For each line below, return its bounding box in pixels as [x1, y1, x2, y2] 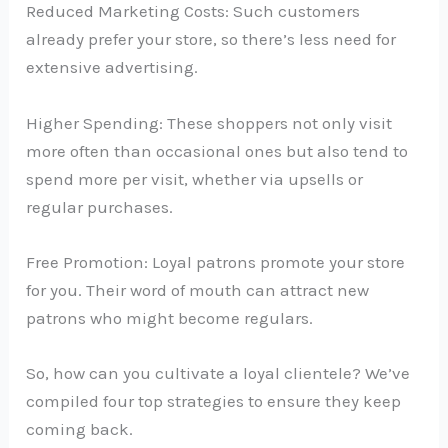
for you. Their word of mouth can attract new [26, 279, 370, 300]
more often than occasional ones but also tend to [26, 140, 409, 161]
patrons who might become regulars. [26, 307, 314, 328]
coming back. [26, 419, 134, 439]
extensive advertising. [26, 57, 199, 78]
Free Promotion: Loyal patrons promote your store [26, 251, 406, 272]
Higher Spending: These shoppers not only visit [26, 112, 393, 133]
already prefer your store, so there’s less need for [26, 29, 397, 50]
